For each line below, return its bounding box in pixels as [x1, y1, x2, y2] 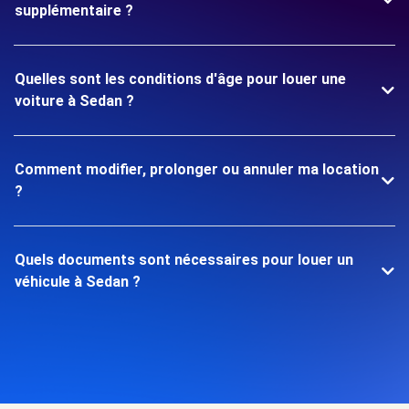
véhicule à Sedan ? [15, 273, 141, 290]
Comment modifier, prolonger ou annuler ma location [15, 161, 379, 178]
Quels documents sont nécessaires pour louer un [15, 251, 353, 268]
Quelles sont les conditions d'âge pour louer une [15, 70, 346, 88]
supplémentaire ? [15, 2, 133, 19]
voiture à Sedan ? [15, 92, 134, 110]
